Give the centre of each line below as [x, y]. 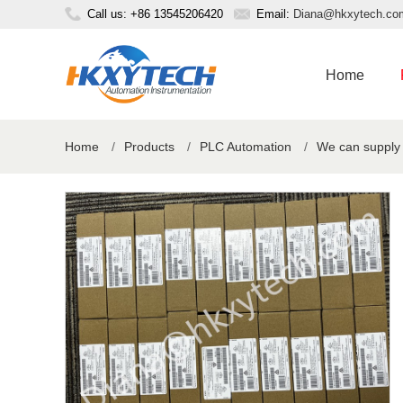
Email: [275, 14]
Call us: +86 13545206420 [155, 14]
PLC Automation [246, 147]
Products [149, 147]
